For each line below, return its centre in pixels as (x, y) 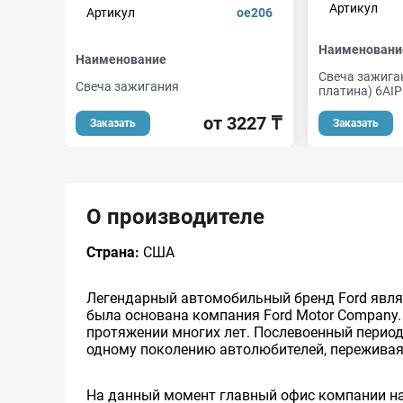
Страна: (113, 252)
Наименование (121, 59)
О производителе (175, 217)
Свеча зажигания (127, 86)
